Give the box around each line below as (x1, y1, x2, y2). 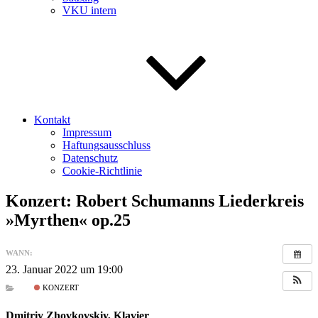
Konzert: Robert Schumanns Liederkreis (6, 191, 304, 210)
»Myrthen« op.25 (6, 210, 131, 229)
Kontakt (34, 114, 70, 126)
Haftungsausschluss (62, 139, 150, 151)
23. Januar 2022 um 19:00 (6, 263, 123, 275)
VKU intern (62, 4, 116, 16)
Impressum (62, 126, 111, 138)
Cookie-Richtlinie (62, 165, 142, 177)
